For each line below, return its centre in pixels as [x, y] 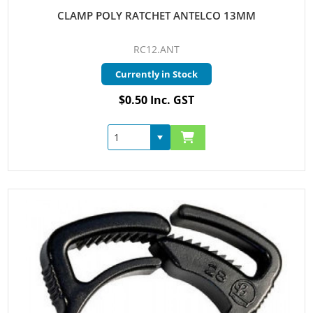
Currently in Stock [156, 74]
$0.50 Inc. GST [156, 100]
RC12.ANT [156, 50]
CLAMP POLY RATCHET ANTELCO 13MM [156, 16]
